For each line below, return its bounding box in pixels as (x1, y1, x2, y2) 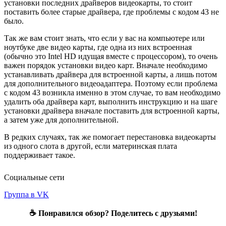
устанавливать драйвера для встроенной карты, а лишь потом (4, 70, 217, 79)
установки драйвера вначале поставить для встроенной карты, (4, 106, 219, 115)
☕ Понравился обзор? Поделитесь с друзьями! (29, 208, 197, 217)
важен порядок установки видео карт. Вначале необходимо (4, 61, 207, 70)
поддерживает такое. (4, 150, 75, 159)
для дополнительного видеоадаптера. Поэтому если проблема (4, 79, 217, 88)
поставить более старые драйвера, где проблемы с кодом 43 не (4, 7, 219, 16)
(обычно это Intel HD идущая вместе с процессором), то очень (4, 51, 217, 61)
